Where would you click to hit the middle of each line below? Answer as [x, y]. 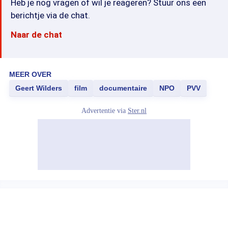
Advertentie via [105, 111]
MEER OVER [30, 74]
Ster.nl [137, 111]
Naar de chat [36, 35]
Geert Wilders [39, 88]
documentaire [123, 88]
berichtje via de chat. [50, 15]
